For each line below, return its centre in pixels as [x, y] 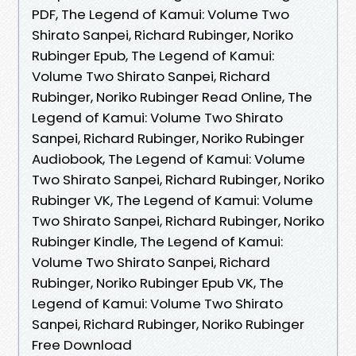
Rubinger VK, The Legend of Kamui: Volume [172, 200]
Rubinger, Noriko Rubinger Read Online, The [172, 97]
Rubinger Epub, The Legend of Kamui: [153, 55]
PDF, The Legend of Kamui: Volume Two [161, 14]
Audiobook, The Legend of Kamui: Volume [168, 159]
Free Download [82, 344]
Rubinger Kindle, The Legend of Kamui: [157, 241]
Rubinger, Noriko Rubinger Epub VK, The [158, 282]
